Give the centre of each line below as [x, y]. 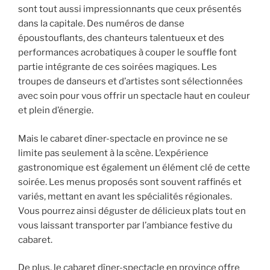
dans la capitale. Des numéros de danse [101, 24]
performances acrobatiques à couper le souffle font [127, 53]
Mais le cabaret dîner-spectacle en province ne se [123, 138]
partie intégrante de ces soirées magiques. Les [118, 67]
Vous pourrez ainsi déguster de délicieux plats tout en [132, 211]
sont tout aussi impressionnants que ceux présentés [130, 9]
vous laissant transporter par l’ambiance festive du [125, 225]
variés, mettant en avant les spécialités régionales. [125, 196]
